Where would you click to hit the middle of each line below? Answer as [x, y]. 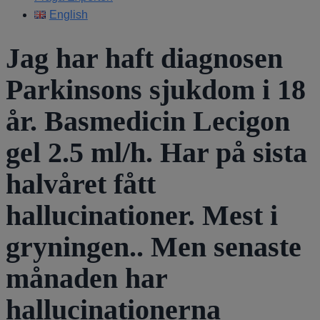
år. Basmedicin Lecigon [148, 121]
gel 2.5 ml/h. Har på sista [156, 152]
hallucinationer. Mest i [142, 215]
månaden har [86, 278]
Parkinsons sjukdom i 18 [156, 89]
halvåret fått [81, 184]
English [68, 15]
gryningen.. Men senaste [154, 246]
